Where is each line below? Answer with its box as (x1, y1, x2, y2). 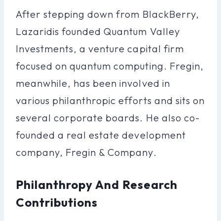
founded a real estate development (16, 128, 186, 141)
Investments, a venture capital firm (16, 42, 184, 55)
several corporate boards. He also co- (16, 111, 200, 124)
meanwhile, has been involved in (16, 76, 170, 89)
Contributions (16, 194, 98, 210)
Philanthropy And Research (16, 177, 178, 192)
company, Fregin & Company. (16, 146, 157, 158)
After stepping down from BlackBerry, (16, 7, 199, 20)
